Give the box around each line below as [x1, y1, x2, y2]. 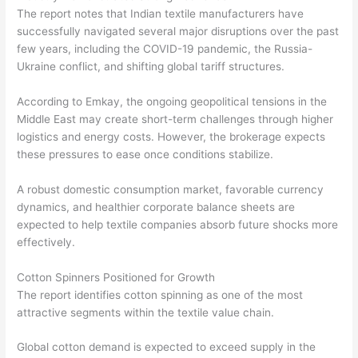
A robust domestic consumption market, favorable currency [17, 182, 324, 196]
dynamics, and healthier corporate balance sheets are [17, 200, 296, 213]
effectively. [17, 235, 76, 249]
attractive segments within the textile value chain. [17, 305, 275, 319]
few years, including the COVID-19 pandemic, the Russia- [17, 42, 313, 55]
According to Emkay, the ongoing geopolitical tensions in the [17, 94, 328, 108]
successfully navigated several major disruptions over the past [17, 24, 340, 38]
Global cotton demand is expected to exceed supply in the [17, 340, 316, 354]
